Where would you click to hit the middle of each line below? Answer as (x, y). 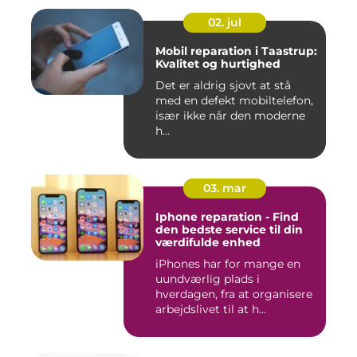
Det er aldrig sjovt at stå (223, 86)
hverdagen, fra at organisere (234, 294)
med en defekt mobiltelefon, (234, 101)
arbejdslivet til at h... (211, 310)
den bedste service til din (229, 230)
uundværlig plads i (208, 279)
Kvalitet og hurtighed (218, 64)
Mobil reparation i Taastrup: (236, 51)
